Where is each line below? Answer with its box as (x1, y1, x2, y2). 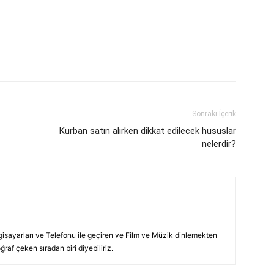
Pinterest (47, 51, 75, 61)
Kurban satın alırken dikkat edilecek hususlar (59, 125, 236, 136)
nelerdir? (202, 138, 236, 149)
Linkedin (123, 51, 150, 61)
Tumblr (194, 51, 217, 61)
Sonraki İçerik (192, 109, 236, 118)
